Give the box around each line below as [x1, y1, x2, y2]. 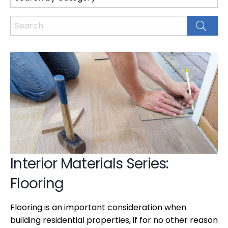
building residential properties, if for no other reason [10, 214, 218, 226]
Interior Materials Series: [10, 154, 168, 174]
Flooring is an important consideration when [10, 202, 186, 214]
